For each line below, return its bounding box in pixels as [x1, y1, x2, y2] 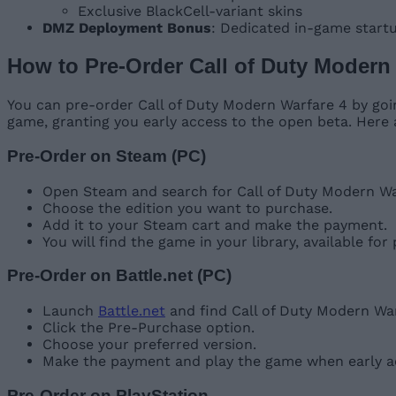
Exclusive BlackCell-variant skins [78, 3, 302, 20]
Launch [42, 301, 98, 319]
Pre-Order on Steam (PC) [7, 146, 206, 165]
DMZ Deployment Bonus [42, 19, 211, 37]
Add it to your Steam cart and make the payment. [42, 216, 387, 233]
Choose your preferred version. [42, 335, 256, 353]
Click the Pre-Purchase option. [42, 318, 255, 336]
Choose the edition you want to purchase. [42, 199, 332, 217]
